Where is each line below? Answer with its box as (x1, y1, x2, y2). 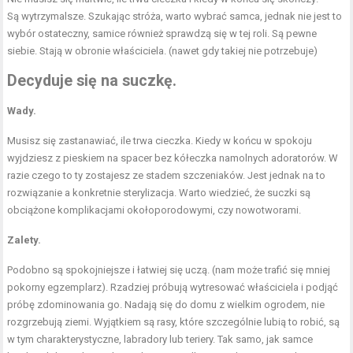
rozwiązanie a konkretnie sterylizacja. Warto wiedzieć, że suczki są (7, 186, 311, 199)
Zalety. (7, 233, 42, 246)
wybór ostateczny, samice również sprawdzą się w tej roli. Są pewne (7, 27, 318, 39)
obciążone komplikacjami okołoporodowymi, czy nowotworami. (7, 203, 302, 216)
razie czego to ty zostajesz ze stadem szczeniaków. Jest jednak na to (7, 169, 326, 181)
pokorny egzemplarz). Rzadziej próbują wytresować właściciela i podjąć (7, 281, 339, 293)
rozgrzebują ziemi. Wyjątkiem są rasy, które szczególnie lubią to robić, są (7, 315, 340, 328)
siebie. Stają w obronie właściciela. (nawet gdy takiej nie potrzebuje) (7, 44, 318, 57)
